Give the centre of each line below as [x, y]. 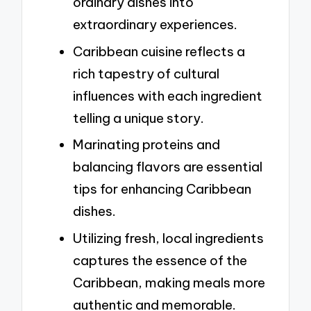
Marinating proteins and [146, 145]
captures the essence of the [160, 261]
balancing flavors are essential [168, 167]
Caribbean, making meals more [169, 283]
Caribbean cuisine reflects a [159, 51]
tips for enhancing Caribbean [162, 189]
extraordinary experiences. [155, 25]
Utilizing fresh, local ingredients [168, 238]
